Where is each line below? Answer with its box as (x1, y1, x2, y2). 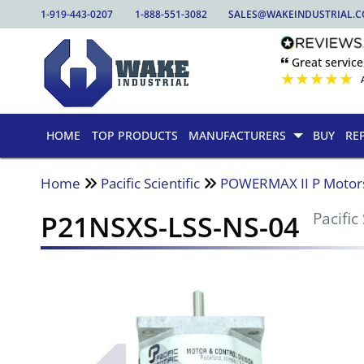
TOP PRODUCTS (91, 128, 178, 144)
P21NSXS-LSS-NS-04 (41, 207, 300, 245)
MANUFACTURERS (188, 128, 287, 144)
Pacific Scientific (101, 173, 201, 193)
